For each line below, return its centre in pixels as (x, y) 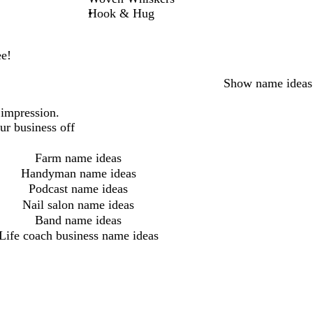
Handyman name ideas (78, 173)
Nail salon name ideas (78, 204)
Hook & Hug (121, 13)
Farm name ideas (78, 158)
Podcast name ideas (78, 189)
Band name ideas (78, 220)
